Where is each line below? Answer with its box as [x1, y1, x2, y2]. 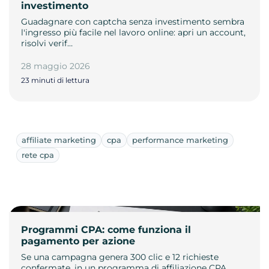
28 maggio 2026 [21, 60, 90, 71]
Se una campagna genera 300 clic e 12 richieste [21, 251, 219, 262]
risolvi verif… [21, 37, 73, 49]
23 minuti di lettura [21, 75, 89, 85]
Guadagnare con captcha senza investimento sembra [21, 16, 244, 27]
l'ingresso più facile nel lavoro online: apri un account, [21, 26, 246, 38]
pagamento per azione [21, 235, 135, 247]
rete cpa [22, 150, 54, 160]
